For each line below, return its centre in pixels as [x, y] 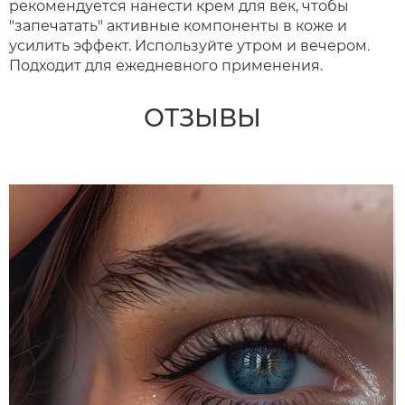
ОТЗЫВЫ [202, 118]
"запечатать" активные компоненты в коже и [178, 26]
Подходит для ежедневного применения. [166, 66]
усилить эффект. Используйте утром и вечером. [189, 46]
